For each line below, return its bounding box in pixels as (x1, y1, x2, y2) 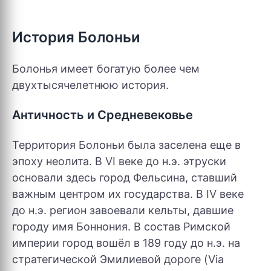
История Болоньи (12, 28, 140, 46)
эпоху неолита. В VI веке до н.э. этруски (12, 155, 226, 168)
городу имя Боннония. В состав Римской (12, 220, 230, 233)
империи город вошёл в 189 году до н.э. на (12, 237, 240, 249)
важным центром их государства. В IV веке (12, 188, 244, 200)
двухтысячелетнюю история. (12, 79, 169, 91)
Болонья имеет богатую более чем (12, 62, 200, 75)
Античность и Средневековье (12, 108, 193, 122)
